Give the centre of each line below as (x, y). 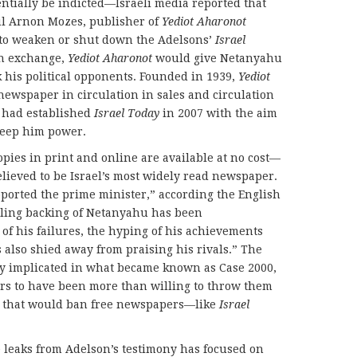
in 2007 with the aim (218, 113)
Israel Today (127, 113)
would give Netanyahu (217, 58)
